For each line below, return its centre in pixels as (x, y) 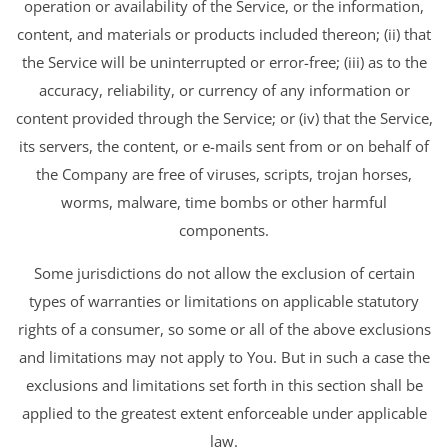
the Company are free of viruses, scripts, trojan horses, (224, 174)
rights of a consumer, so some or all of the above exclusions (224, 328)
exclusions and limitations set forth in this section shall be (224, 384)
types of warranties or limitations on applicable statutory (224, 300)
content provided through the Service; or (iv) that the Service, (224, 118)
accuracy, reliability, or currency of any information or (224, 90)
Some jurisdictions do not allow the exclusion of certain (224, 272)
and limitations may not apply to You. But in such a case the (224, 356)
